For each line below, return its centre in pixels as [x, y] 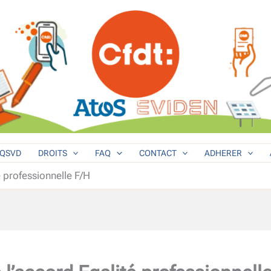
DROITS [52, 153]
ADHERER [223, 153]
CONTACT [158, 153]
